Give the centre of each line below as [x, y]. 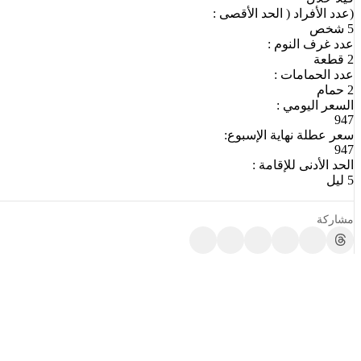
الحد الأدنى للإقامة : [303, 164]
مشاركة [335, 219]
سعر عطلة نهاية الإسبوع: [289, 135]
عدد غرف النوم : [311, 44]
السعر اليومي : [315, 105]
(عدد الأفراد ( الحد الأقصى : [283, 13]
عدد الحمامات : [314, 74]
